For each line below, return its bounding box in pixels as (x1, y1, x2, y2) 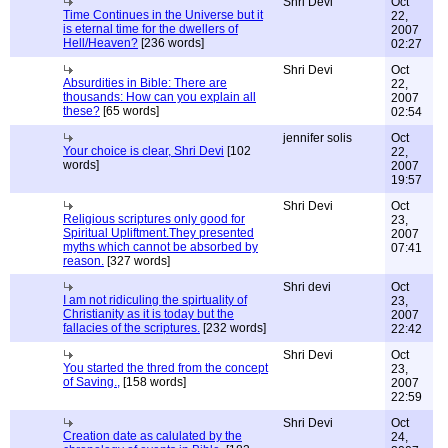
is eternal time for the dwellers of (63, 22, 238, 36)
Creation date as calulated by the (63, 429, 242, 443)
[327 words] (104, 254, 170, 268)
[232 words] (200, 321, 266, 335)
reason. (63, 254, 104, 268)
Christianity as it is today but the (63, 307, 234, 321)
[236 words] (138, 36, 204, 50)
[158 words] (120, 375, 186, 389)
